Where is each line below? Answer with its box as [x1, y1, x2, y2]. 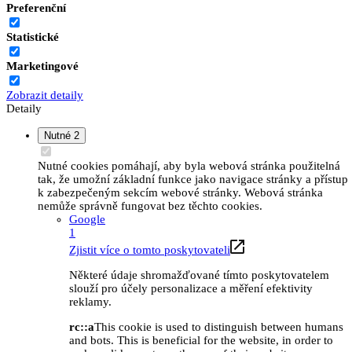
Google [69, 212, 105, 225]
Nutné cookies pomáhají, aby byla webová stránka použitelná [38, 159, 340, 172]
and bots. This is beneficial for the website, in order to [69, 333, 333, 346]
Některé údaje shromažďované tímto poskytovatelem [69, 268, 329, 281]
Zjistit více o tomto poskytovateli [69, 243, 230, 256]
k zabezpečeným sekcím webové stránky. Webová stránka [38, 185, 323, 199]
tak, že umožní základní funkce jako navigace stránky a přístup [38, 172, 348, 185]
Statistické [6, 30, 59, 43]
